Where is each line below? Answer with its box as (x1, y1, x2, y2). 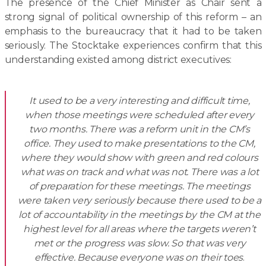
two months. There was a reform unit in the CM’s (29, 123, 250, 135)
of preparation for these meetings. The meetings (28, 180, 251, 192)
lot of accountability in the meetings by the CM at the (18, 209, 261, 220)
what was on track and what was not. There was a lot (20, 166, 259, 178)
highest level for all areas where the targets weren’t (23, 223, 256, 235)
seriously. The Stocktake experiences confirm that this (4, 40, 262, 51)
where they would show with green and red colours (21, 152, 258, 163)
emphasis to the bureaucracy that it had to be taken (4, 26, 262, 37)
